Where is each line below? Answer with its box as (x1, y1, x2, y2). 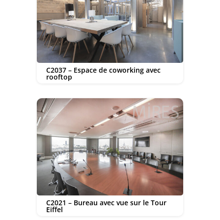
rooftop (46, 72, 72, 82)
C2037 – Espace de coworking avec (46, 65, 161, 75)
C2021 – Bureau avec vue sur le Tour (46, 197, 166, 207)
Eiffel (46, 204, 63, 214)
